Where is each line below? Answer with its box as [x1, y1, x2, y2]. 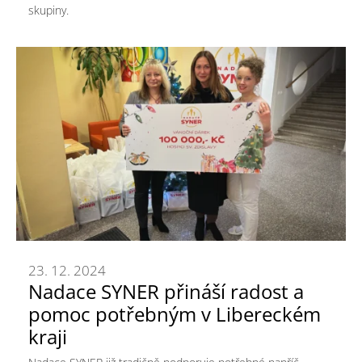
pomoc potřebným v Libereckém [28, 300, 321, 327]
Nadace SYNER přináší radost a [28, 277, 304, 305]
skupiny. [28, 2, 69, 18]
